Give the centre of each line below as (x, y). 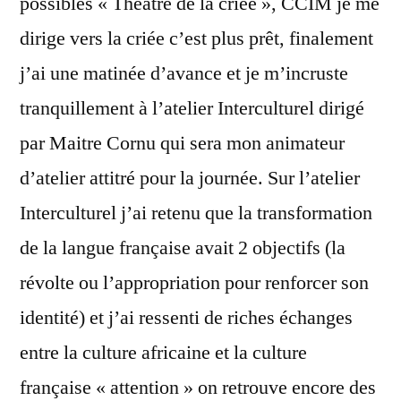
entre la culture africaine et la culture (163, 353)
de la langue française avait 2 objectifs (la (183, 248)
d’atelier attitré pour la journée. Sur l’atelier (190, 178)
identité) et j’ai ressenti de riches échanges (186, 318)
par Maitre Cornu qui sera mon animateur (182, 143)
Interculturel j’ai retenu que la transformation (196, 213)
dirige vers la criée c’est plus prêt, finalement (196, 38)
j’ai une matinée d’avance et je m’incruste (184, 73)
